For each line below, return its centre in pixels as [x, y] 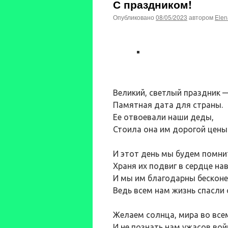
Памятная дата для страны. [168, 105]
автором [201, 17]
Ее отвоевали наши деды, [163, 117]
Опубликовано [134, 17]
